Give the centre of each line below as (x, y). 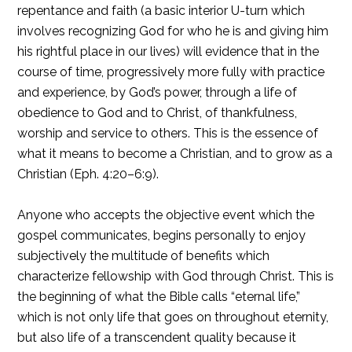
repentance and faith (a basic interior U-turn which (161, 11)
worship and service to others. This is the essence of (168, 133)
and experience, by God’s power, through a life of (158, 92)
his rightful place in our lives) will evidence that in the (169, 51)
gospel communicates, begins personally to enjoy (162, 235)
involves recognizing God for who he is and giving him (173, 31)
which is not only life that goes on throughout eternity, (173, 317)
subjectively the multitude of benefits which (144, 256)
